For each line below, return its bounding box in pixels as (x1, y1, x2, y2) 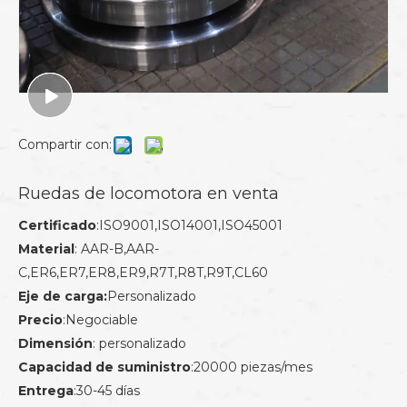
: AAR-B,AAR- (74, 241, 159, 257)
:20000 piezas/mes (191, 359, 313, 375)
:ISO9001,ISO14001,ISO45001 (96, 217, 283, 233)
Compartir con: (18, 136, 112, 153)
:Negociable (63, 312, 138, 328)
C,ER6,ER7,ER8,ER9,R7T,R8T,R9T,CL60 (18, 264, 268, 281)
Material (18, 241, 74, 257)
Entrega (18, 382, 74, 399)
